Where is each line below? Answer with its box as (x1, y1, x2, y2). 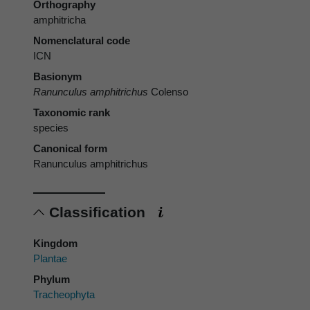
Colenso (148, 86, 188, 98)
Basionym (33, 71, 82, 83)
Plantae (33, 253, 67, 265)
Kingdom (33, 237, 77, 250)
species (33, 122, 69, 134)
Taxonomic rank (33, 107, 110, 119)
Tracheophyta (33, 289, 95, 301)
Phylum (33, 273, 70, 286)
